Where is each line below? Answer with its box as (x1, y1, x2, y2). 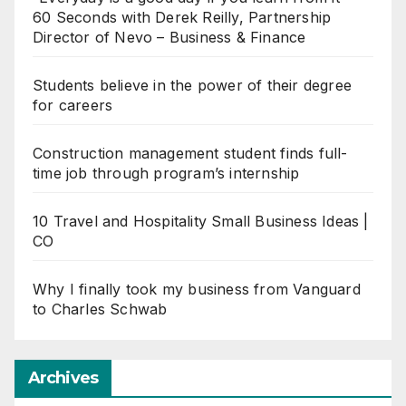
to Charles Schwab (33, 300, 168, 319)
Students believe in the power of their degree (33, 76, 353, 95)
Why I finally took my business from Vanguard (33, 280, 361, 299)
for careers (33, 96, 113, 115)
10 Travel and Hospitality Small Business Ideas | (33, 212, 369, 231)
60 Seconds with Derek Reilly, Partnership (33, 8, 332, 27)
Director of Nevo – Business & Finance (33, 28, 306, 47)
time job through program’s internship (33, 164, 300, 183)
